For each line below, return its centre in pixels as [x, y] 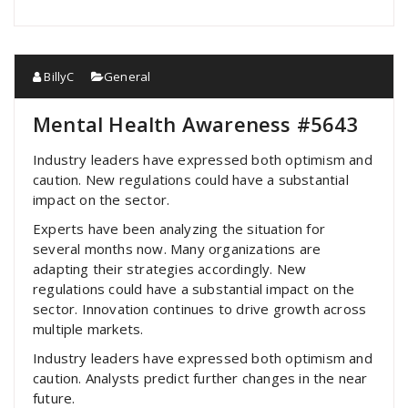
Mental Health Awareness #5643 [196, 124]
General [127, 76]
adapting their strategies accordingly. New [170, 269]
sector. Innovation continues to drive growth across [200, 309]
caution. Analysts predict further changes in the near [200, 378]
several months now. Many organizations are [177, 249]
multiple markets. [88, 329]
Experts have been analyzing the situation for [179, 229]
